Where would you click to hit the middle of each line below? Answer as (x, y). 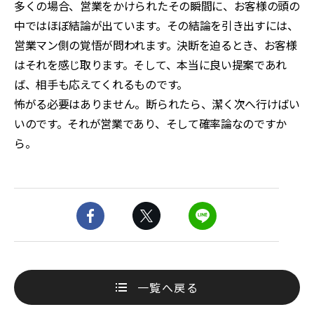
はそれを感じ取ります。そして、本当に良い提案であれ (150, 64)
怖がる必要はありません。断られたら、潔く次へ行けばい (157, 104)
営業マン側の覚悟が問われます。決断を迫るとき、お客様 (156, 45)
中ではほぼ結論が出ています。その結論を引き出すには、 (156, 25)
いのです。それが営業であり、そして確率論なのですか (150, 123)
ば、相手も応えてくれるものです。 (101, 84)
